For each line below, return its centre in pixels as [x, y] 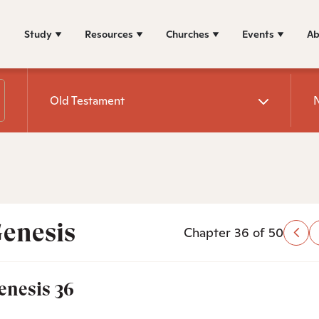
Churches [188, 34]
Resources [109, 34]
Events [258, 34]
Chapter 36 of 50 [234, 232]
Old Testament [88, 100]
